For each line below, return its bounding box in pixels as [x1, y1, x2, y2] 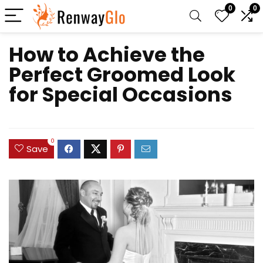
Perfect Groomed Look [9, 60, 235, 89]
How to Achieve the [9, 41, 205, 69]
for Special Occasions [9, 80, 232, 109]
